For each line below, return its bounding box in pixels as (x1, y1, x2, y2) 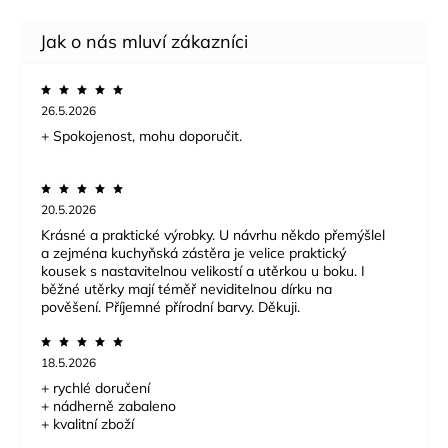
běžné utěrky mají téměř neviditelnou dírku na (41, 280, 332, 299)
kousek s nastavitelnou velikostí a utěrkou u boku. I (41, 262, 365, 281)
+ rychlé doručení (41, 379, 150, 398)
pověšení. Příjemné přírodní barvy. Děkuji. (41, 298, 300, 317)
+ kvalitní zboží (41, 415, 134, 434)
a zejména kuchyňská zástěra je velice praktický (41, 244, 346, 263)
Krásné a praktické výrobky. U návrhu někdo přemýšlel (41, 226, 385, 245)
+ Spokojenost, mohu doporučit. (41, 127, 242, 146)
